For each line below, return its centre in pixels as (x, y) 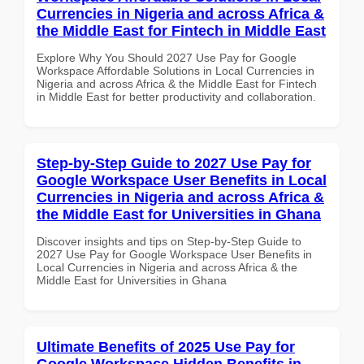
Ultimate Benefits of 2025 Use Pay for (166, 347)
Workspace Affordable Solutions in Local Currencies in (175, 70)
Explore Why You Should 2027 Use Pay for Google (167, 57)
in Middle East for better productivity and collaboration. (176, 96)
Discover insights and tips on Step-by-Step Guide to (169, 241)
